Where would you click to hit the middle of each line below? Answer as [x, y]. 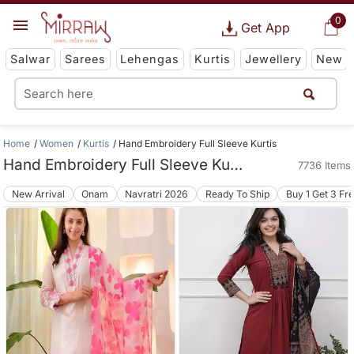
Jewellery [273, 59]
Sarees [86, 59]
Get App [265, 28]
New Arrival [39, 194]
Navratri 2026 [157, 194]
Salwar [30, 59]
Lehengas [150, 59]
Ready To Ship [237, 194]
